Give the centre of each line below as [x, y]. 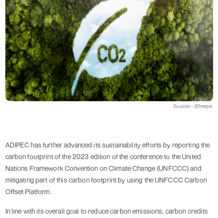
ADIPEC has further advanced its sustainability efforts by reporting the [108, 145]
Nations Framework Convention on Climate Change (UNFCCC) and [103, 168]
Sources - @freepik [193, 106]
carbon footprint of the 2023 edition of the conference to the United [103, 157]
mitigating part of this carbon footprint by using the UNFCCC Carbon [106, 180]
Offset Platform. [28, 192]
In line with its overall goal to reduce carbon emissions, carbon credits [107, 211]
